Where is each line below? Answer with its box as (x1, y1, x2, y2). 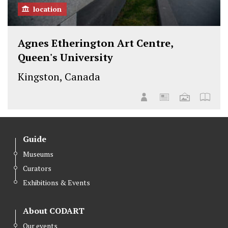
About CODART (23, 205, 84, 217)
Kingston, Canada (18, 70, 100, 84)
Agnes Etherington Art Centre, (18, 36, 173, 50)
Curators (23, 163, 51, 174)
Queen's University (18, 50, 113, 65)
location (33, 4, 62, 14)
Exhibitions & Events (23, 178, 90, 188)
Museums (23, 149, 53, 159)
